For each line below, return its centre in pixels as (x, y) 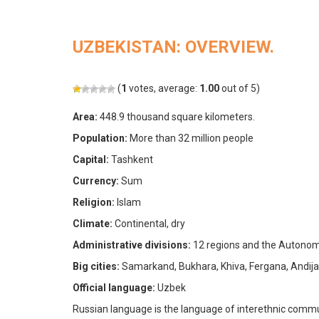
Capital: (91, 159)
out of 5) (240, 88)
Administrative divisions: (132, 245)
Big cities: (96, 266)
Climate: (93, 224)
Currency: (96, 181)
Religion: (94, 202)
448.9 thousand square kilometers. (176, 117)
